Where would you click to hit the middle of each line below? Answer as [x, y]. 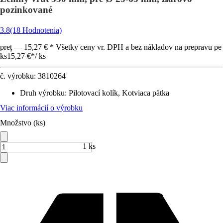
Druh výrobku [42, 93]
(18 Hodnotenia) [36, 30]
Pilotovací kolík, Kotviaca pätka [119, 93]
